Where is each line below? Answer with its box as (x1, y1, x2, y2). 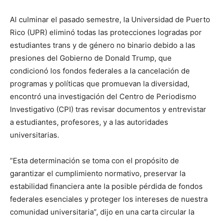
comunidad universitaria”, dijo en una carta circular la (10, 207, 194, 217)
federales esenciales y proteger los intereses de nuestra (10, 194, 208, 204)
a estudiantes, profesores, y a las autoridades (10, 117, 168, 127)
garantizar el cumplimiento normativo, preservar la (10, 168, 185, 178)
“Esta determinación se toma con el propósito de (10, 155, 179, 165)
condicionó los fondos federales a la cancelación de (10, 66, 190, 75)
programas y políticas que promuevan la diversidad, (10, 78, 189, 88)
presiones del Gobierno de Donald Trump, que (10, 53, 172, 63)
